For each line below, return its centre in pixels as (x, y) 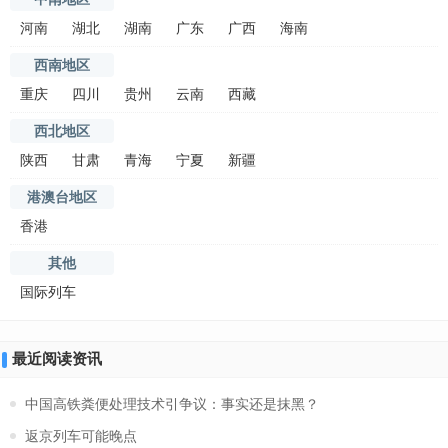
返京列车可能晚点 (81, 436)
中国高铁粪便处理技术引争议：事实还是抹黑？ (172, 404)
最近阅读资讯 (57, 358)
